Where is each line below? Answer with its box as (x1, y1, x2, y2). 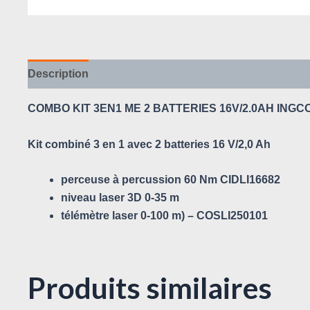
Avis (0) (102, 68, 141, 80)
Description (28, 68, 89, 80)
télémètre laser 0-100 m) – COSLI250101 (61, 210, 268, 222)
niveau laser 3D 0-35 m (61, 192, 179, 204)
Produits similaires (28, 271, 272, 306)
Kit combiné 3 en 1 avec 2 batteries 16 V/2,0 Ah (28, 138, 271, 150)
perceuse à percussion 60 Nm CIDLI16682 (61, 174, 280, 186)
